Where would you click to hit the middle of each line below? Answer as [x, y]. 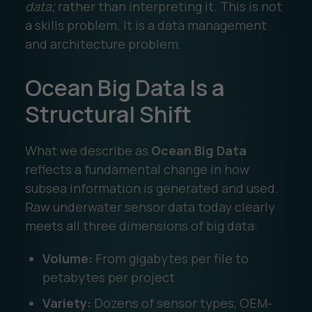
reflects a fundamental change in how [137, 169]
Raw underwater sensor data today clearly [150, 206]
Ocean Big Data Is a [124, 87]
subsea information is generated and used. [151, 188]
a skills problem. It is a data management [146, 25]
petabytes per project [108, 277]
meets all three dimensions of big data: [141, 225]
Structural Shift [108, 114]
